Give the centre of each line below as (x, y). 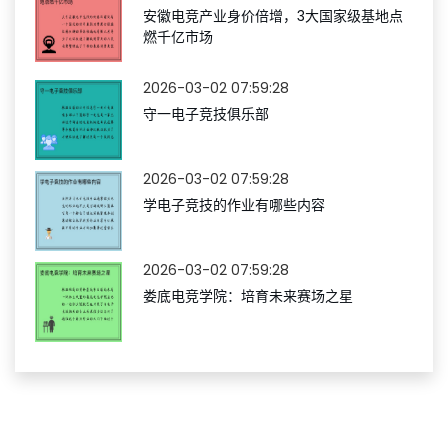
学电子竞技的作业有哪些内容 (234, 205)
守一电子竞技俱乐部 (206, 114)
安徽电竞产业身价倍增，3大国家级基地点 (273, 16)
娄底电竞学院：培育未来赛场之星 (248, 296)
